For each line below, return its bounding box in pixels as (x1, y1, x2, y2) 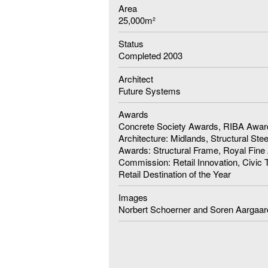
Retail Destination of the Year (118, 167, 231, 180)
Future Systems (118, 84, 181, 97)
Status (118, 36, 144, 50)
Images (118, 190, 148, 203)
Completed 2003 (118, 48, 182, 62)
